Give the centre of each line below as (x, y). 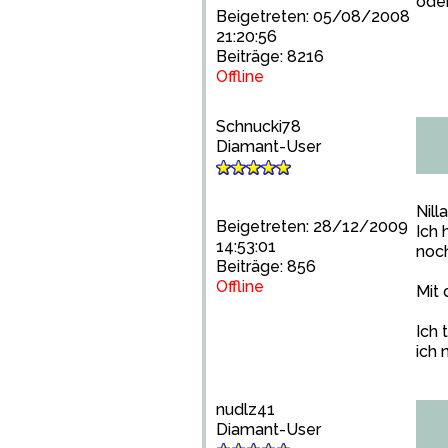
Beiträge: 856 (266, 266)
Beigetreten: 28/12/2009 (312, 226)
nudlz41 (245, 409)
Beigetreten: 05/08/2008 (313, 16)
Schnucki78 (258, 126)
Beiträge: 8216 (270, 56)
